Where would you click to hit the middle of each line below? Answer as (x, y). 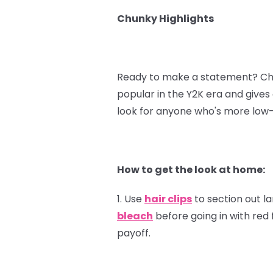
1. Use (131, 199)
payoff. (134, 233)
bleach (135, 216)
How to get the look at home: (191, 169)
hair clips (168, 199)
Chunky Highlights (165, 18)
